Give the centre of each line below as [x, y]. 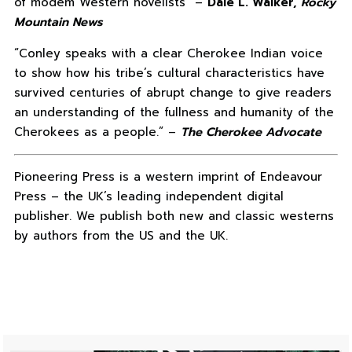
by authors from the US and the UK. [121, 236]
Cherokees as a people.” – [97, 132]
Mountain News [58, 22]
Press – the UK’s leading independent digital [148, 197]
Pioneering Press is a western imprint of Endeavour [168, 177]
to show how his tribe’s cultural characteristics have [169, 73]
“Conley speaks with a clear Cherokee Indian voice [168, 54]
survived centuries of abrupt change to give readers [172, 93]
